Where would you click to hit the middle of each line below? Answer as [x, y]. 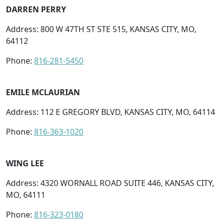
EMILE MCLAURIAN [43, 92]
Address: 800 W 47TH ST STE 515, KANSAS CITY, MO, [101, 29]
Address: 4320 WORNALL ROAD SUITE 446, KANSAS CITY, [110, 183]
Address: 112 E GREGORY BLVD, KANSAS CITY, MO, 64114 [110, 112]
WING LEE [25, 163]
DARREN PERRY [36, 9]
